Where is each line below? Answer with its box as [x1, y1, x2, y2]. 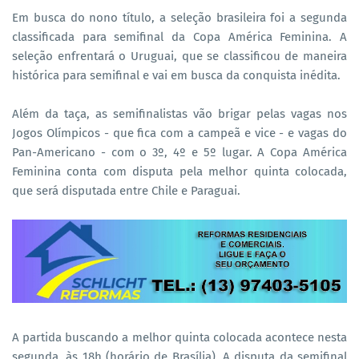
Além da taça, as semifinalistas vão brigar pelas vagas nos [12, 106, 347, 121]
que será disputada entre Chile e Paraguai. [12, 183, 240, 198]
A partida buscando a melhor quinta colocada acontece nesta [12, 330, 347, 345]
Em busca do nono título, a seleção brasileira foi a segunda [12, 10, 347, 25]
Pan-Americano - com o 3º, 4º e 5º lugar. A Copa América [12, 144, 347, 159]
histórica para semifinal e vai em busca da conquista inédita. [12, 67, 341, 83]
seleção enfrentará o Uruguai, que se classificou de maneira [12, 48, 347, 63]
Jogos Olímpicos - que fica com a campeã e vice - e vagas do [12, 125, 347, 140]
